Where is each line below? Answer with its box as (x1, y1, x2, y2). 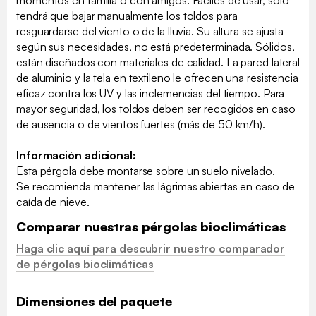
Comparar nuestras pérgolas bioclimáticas (16, 219, 286, 235)
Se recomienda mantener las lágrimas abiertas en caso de (16, 179, 295, 194)
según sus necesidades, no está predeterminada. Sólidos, (16, 39, 295, 54)
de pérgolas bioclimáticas (16, 257, 154, 272)
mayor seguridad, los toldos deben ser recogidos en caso (16, 102, 296, 116)
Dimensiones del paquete (16, 293, 172, 310)
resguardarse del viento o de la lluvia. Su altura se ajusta (16, 24, 284, 39)
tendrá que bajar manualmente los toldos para (16, 8, 238, 23)
